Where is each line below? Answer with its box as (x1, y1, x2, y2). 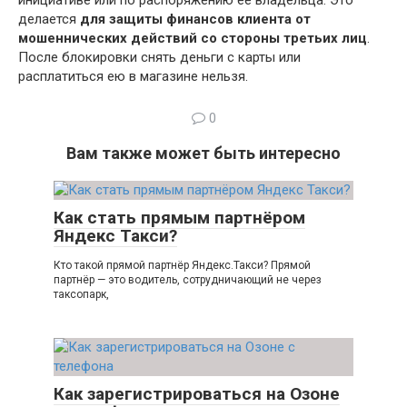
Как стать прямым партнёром (54, 207, 305, 229)
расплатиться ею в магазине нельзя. (18, 68, 248, 85)
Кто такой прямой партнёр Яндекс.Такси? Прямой (54, 259, 311, 273)
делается (18, 11, 80, 28)
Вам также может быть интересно (66, 144, 341, 164)
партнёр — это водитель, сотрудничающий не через (54, 273, 322, 287)
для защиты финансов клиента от (80, 11, 311, 28)
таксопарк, (54, 288, 109, 302)
